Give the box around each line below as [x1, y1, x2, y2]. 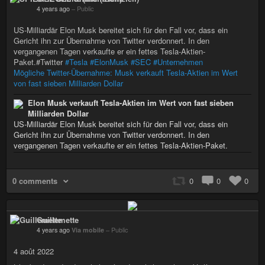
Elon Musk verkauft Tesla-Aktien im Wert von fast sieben [28, 96, 234, 108]
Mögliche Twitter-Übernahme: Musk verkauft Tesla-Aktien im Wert [14, 66, 238, 78]
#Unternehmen [153, 56, 203, 67]
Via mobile [72, 225, 106, 235]
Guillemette [37, 214, 79, 226]
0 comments [12, 174, 57, 186]
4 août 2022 [14, 245, 54, 257]
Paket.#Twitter [14, 56, 65, 67]
